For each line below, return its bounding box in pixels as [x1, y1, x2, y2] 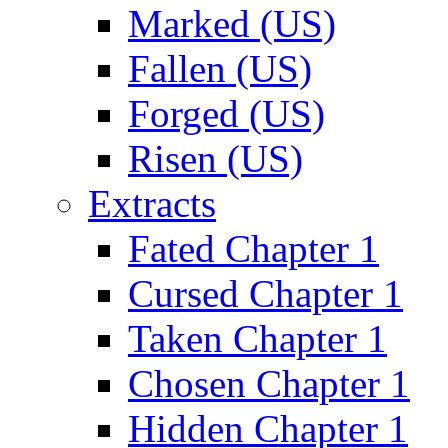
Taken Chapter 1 [128, 317, 387, 360]
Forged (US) [128, 92, 325, 135]
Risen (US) [128, 137, 303, 180]
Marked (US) [128, 2, 336, 45]
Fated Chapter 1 [128, 227, 379, 270]
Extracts [88, 182, 216, 225]
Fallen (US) [128, 47, 312, 90]
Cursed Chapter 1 [128, 272, 403, 315]
